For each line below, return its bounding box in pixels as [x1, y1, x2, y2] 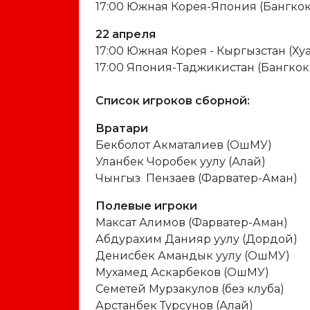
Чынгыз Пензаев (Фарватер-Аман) [95, 172, 298, 185]
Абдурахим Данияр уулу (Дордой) [95, 232, 298, 246]
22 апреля [95, 28, 156, 41]
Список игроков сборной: [95, 94, 250, 107]
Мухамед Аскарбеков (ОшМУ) [95, 266, 269, 279]
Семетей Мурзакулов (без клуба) [95, 282, 284, 295]
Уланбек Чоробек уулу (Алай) [95, 155, 266, 168]
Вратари [95, 122, 148, 135]
